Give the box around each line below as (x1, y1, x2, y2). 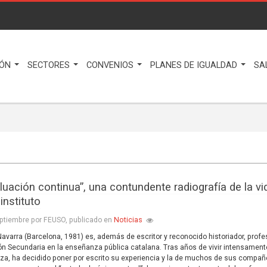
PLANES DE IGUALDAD (150, 60, 240, 70)
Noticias (114, 215, 143, 224)
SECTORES (27, 60, 72, 70)
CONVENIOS (86, 60, 136, 70)
